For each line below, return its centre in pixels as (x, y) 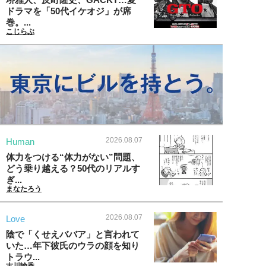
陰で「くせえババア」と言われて (73, 235)
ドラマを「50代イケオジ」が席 (69, 11)
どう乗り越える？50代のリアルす (73, 169)
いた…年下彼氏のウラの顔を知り (73, 246)
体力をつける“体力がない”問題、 (73, 157)
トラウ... (23, 257)
